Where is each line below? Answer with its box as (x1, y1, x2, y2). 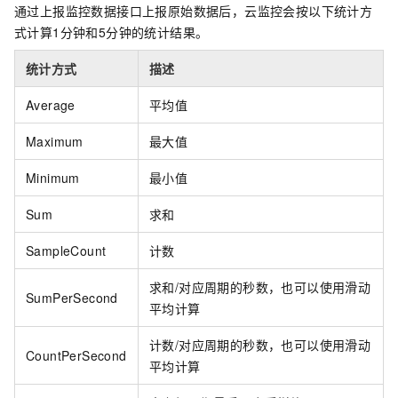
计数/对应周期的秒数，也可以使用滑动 (149, 336, 371, 354)
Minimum (26, 169, 80, 187)
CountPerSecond (26, 346, 127, 365)
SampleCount (26, 242, 107, 260)
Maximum (26, 132, 84, 151)
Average (26, 96, 76, 115)
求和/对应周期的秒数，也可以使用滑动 (149, 278, 371, 297)
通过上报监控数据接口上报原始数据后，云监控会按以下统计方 (14, 2, 373, 20)
